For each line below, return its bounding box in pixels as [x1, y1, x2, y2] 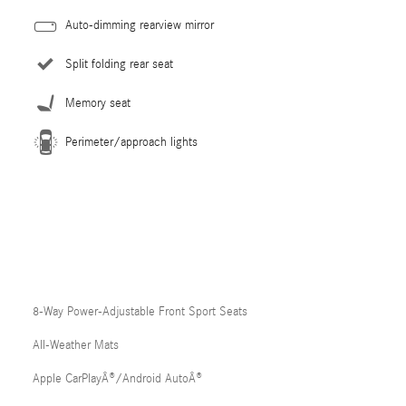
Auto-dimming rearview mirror [65, 18, 214, 33]
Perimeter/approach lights [65, 135, 198, 150]
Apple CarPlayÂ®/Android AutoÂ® [33, 372, 202, 386]
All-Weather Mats [33, 338, 119, 353]
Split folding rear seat [65, 57, 173, 72]
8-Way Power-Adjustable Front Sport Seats [33, 304, 247, 319]
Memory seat [65, 96, 130, 111]
